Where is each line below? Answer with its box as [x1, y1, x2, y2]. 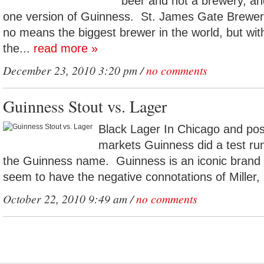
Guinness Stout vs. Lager [3, 95, 167, 117]
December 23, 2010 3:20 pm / [3, 62, 146, 78]
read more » [34, 42, 98, 55]
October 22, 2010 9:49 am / [3, 191, 136, 206]
